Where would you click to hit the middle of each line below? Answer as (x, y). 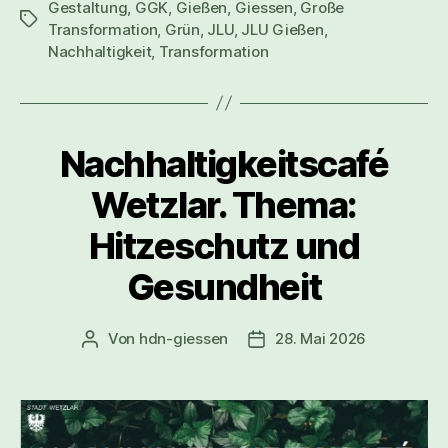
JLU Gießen (282, 29)
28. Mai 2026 (321, 338)
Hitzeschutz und (224, 245)
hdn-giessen (183, 338)
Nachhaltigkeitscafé (224, 163)
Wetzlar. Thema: (224, 204)
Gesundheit (224, 286)
